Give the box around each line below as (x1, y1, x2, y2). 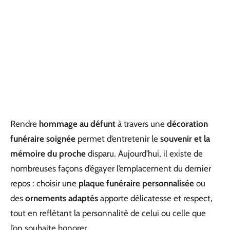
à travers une (116, 119, 167, 129)
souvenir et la (160, 133, 210, 144)
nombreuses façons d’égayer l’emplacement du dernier (10, 163, 211, 174)
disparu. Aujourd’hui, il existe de (86, 148, 203, 159)
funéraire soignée (10, 133, 75, 144)
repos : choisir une (10, 178, 79, 188)
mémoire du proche (10, 148, 86, 159)
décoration (167, 119, 208, 129)
